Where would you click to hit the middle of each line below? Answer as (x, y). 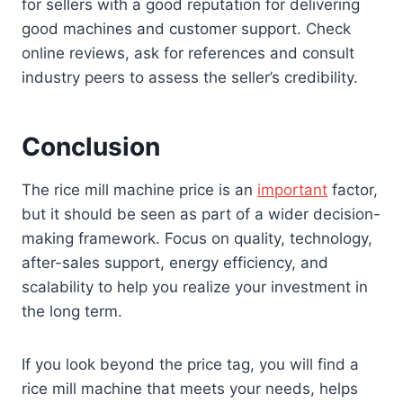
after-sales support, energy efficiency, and (175, 263)
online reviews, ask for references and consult (188, 54)
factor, (353, 190)
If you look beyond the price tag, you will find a (190, 365)
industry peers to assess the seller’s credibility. (190, 78)
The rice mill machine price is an (139, 190)
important (292, 190)
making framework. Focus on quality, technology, (197, 239)
